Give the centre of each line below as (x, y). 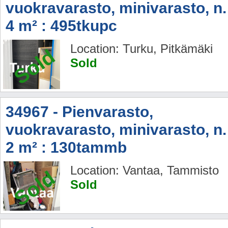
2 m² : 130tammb (66, 148)
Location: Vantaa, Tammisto (145, 170)
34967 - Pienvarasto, (79, 112)
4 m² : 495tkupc (61, 26)
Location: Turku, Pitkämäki (141, 49)
